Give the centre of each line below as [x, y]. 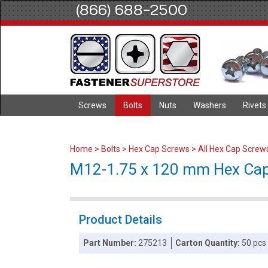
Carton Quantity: [209, 243]
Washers [210, 105]
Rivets [255, 105]
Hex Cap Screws [159, 149]
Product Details [121, 220]
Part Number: [111, 243]
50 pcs [254, 243]
